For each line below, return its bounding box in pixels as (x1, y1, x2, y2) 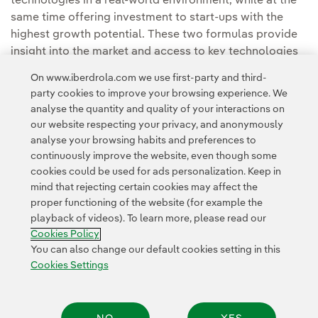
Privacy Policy (142, 173, 192, 182)
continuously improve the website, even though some (30, 151, 277, 161)
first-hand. (11, 63, 65, 75)
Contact (51, 173, 81, 182)
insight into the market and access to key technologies (11, 46, 298, 58)
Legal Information (202, 173, 266, 182)
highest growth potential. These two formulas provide (11, 29, 297, 41)
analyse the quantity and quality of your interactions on (30, 104, 285, 114)
